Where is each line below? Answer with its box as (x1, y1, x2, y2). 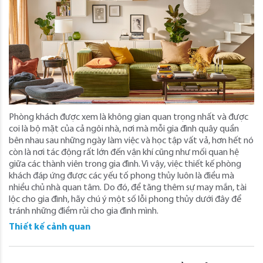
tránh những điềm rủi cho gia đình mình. (9, 206, 159, 216)
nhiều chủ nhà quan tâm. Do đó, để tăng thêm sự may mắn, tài (9, 183, 247, 193)
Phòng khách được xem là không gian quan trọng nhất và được (9, 112, 248, 122)
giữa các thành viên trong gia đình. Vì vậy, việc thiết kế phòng (9, 159, 241, 169)
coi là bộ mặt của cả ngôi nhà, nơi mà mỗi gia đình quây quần (9, 124, 239, 134)
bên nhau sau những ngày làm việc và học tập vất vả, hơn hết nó (9, 136, 254, 146)
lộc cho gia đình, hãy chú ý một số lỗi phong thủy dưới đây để (9, 194, 241, 204)
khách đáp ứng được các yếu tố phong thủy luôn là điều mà (9, 171, 234, 181)
